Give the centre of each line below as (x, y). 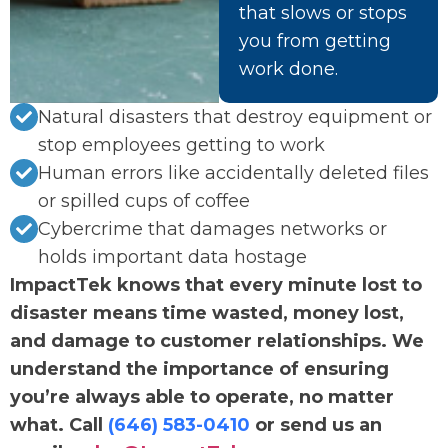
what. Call (59, 425)
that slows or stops (322, 13)
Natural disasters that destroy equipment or (235, 117)
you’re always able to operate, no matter (202, 397)
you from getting (314, 41)
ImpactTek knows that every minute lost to (216, 285)
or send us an (316, 425)
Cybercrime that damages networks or (212, 229)
